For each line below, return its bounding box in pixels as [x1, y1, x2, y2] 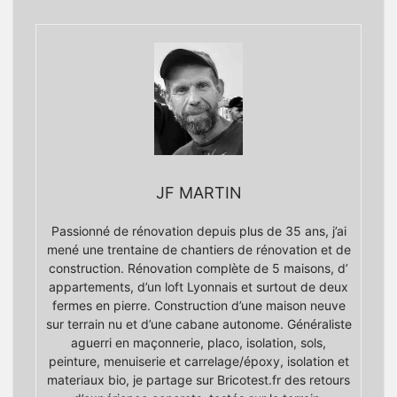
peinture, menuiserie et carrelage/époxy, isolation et [48, 354, 349, 370]
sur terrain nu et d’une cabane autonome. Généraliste [45, 316, 352, 332]
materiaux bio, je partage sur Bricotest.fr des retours [47, 372, 350, 388]
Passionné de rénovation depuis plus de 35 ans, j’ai [51, 223, 346, 239]
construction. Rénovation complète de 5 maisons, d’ [49, 261, 348, 276]
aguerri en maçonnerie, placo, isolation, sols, [71, 335, 326, 351]
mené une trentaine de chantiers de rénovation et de [46, 242, 351, 258]
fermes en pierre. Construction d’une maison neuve [51, 298, 346, 314]
